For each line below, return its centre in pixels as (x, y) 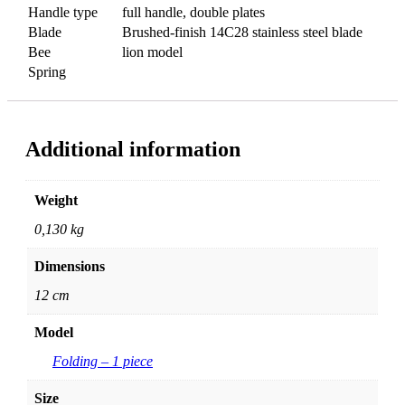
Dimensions (70, 266)
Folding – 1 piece (103, 361)
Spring (47, 71)
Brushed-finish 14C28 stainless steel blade (242, 32)
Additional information (133, 149)
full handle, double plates (193, 12)
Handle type (63, 12)
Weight (56, 200)
